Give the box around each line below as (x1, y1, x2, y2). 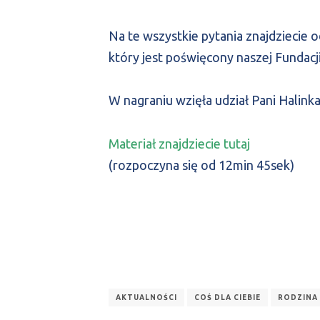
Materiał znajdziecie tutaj (109, 136, 250, 151)
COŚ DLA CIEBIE (194, 293, 261, 301)
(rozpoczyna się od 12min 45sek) (109, 157, 294, 172)
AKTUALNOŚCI (116, 293, 177, 301)
